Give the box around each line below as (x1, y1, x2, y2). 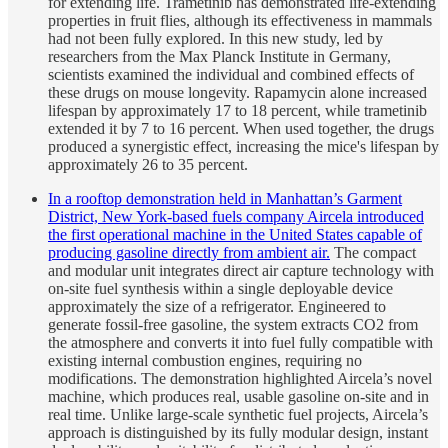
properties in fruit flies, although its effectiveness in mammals (48, 11, 432, 29)
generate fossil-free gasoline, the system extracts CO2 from (48, 315, 418, 333)
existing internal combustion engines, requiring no (48, 351, 362, 369)
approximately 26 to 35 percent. (48, 155, 248, 173)
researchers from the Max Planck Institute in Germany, (48, 47, 391, 65)
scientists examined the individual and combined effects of (48, 65, 414, 83)
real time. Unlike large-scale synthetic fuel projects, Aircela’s (48, 405, 428, 423)
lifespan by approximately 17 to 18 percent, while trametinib (48, 101, 427, 119)
